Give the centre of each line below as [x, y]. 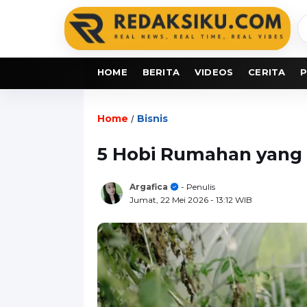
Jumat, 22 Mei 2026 [170, 199]
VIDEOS [214, 72]
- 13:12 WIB [231, 199]
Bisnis [152, 118]
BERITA [161, 72]
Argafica [149, 186]
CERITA [267, 72]
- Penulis [197, 186]
